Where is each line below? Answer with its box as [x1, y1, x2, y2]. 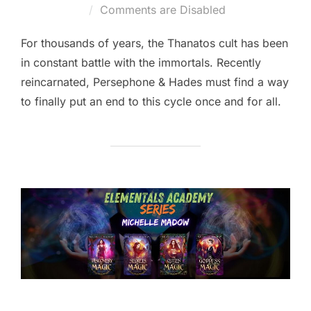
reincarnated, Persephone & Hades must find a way [21, 74, 289, 89]
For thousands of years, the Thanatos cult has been [21, 35, 288, 50]
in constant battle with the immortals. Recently [21, 55, 261, 69]
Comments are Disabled [100, 2, 226, 17]
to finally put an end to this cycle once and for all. [21, 94, 281, 108]
